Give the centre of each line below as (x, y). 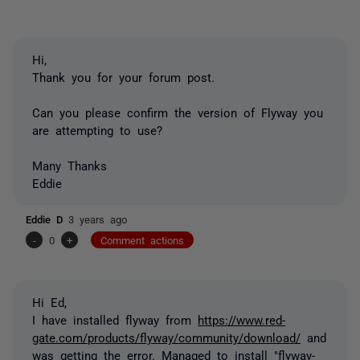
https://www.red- (241, 319)
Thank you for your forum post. (123, 76)
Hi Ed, (49, 301)
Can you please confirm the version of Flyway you (178, 112)
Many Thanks (70, 165)
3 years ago (98, 219)
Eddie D (47, 219)
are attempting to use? (97, 129)
